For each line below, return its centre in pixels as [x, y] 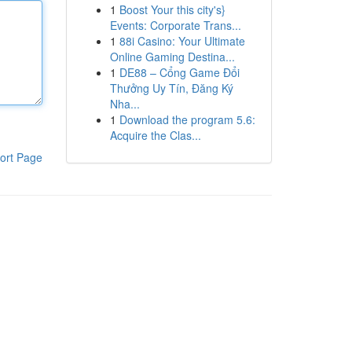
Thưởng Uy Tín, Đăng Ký [171, 88]
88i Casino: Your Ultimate [182, 41]
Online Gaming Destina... [172, 57]
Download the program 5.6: [187, 119]
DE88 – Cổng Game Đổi [179, 72]
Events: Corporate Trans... [175, 25]
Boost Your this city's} [172, 9]
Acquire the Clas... [155, 135]
